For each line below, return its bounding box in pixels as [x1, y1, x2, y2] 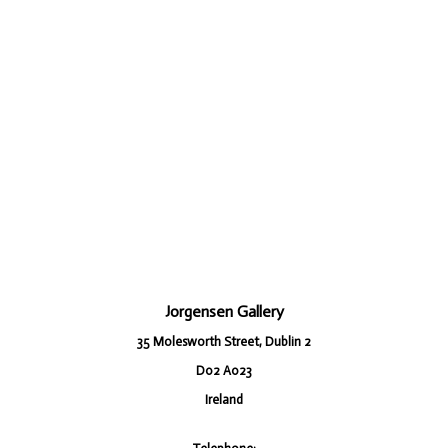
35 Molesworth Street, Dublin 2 [137, 334, 311, 350]
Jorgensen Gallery [164, 302, 284, 322]
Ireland [205, 392, 243, 408]
